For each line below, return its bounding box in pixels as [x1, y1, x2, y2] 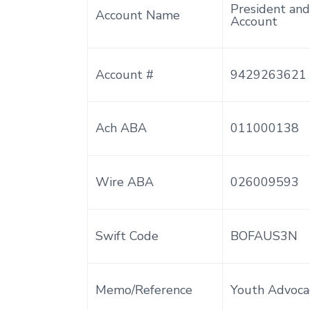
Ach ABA [95, 119, 147, 136]
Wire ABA [95, 173, 154, 190]
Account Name [95, 6, 181, 24]
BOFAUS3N [230, 227, 298, 244]
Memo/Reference [95, 281, 193, 298]
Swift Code [95, 227, 159, 244]
